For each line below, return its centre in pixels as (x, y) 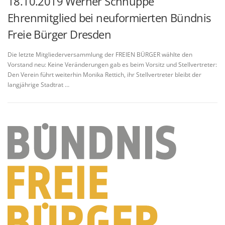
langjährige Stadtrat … (38, 84)
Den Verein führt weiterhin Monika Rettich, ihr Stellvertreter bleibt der (104, 74)
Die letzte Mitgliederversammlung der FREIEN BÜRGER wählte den (100, 54)
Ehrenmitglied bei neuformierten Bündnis (109, 18)
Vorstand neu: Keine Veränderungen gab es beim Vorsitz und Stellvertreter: (112, 64)
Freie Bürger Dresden (59, 34)
